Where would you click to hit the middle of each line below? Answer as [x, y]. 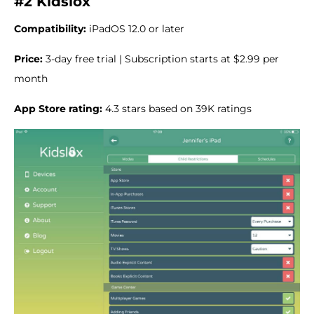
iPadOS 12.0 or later [135, 28]
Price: [28, 59]
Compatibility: [50, 28]
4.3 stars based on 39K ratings [177, 108]
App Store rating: [58, 108]
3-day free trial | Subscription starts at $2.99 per [161, 59]
